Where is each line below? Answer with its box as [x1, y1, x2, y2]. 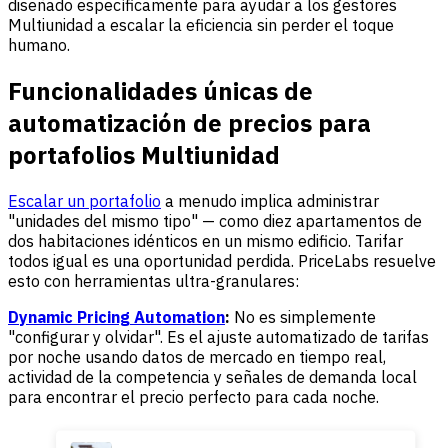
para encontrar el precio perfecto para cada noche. [8, 386, 379, 407]
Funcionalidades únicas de [8, 74, 313, 107]
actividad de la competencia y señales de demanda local [8, 366, 417, 387]
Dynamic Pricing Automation [8, 306, 225, 327]
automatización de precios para [8, 106, 371, 139]
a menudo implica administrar [161, 190, 379, 211]
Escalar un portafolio [8, 190, 161, 211]
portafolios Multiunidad [8, 138, 280, 171]
